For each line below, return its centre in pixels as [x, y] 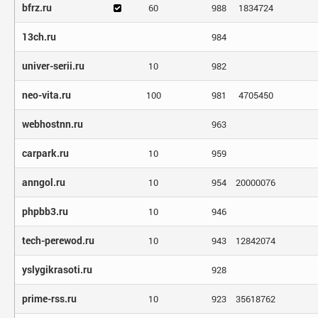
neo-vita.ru [46, 95]
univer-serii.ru [53, 66]
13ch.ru [39, 37]
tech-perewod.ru [58, 240]
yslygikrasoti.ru [57, 269]
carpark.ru [45, 153]
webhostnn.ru [53, 124]
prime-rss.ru [49, 298]
